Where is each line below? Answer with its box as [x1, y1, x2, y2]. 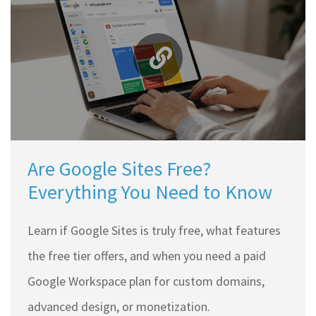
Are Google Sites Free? [28, 156, 211, 182]
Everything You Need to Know [28, 179, 272, 205]
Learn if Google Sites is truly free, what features [28, 222, 281, 239]
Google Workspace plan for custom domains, [28, 273, 265, 290]
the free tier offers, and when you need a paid [28, 248, 266, 265]
